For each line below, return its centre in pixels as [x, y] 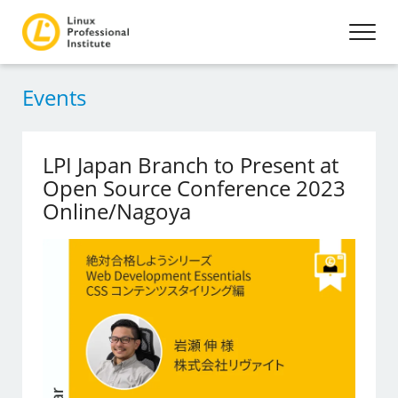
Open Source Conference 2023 [195, 188]
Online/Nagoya [117, 211]
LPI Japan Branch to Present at [191, 165]
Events [54, 97]
